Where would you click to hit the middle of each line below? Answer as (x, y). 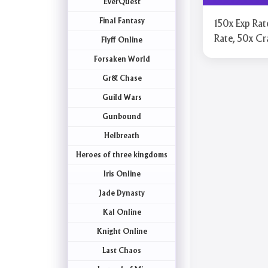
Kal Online (122, 212)
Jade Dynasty (122, 193)
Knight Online (122, 232)
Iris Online (122, 174)
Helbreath (122, 136)
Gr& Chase (122, 78)
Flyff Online (122, 40)
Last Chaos (122, 251)
